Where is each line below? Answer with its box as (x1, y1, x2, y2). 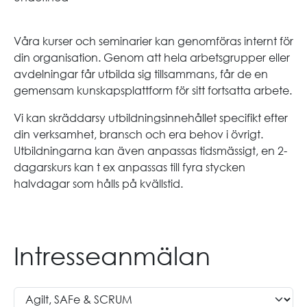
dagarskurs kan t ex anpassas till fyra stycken (14, 160, 245, 174)
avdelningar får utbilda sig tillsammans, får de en (14, 66, 268, 81)
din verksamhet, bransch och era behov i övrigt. (14, 127, 263, 141)
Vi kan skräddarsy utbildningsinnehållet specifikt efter (14, 110, 288, 125)
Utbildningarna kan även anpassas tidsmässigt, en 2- (14, 143, 287, 158)
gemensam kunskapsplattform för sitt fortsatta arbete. (14, 83, 292, 97)
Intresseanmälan (14, 240, 210, 271)
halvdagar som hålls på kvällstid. (14, 176, 183, 191)
